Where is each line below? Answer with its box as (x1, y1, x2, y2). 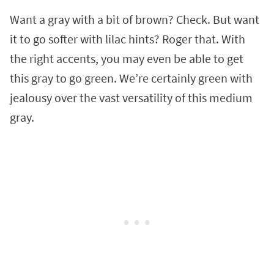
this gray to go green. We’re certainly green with (10, 70, 253, 86)
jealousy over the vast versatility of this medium (10, 90, 253, 106)
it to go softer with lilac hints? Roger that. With (10, 31, 245, 47)
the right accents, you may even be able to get (10, 51, 243, 67)
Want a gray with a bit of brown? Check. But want (10, 12, 259, 28)
